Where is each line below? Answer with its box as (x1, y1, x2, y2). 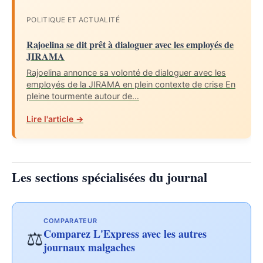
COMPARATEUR (43, 217, 97, 225)
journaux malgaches (43, 240, 135, 255)
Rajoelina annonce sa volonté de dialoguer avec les (26, 68, 226, 78)
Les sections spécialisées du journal (12, 167, 207, 187)
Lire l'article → (26, 114, 83, 124)
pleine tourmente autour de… (26, 91, 139, 102)
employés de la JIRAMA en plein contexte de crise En (26, 79, 235, 90)
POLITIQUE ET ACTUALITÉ (26, 15, 120, 25)
